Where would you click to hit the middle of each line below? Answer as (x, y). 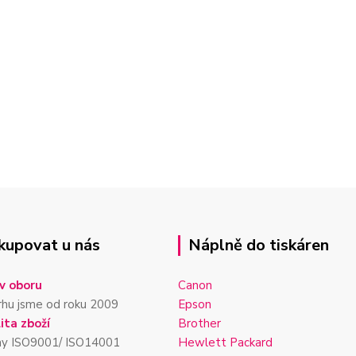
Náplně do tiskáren (259, 245)
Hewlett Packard (225, 342)
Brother (199, 323)
